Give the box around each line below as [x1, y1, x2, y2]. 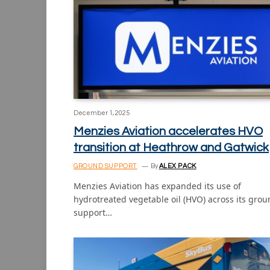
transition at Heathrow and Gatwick [74, 142, 269, 154]
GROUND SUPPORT [74, 163, 137, 170]
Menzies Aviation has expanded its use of [74, 180, 241, 192]
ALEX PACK [159, 163, 196, 170]
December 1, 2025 [74, 110, 130, 117]
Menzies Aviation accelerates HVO [74, 125, 263, 138]
